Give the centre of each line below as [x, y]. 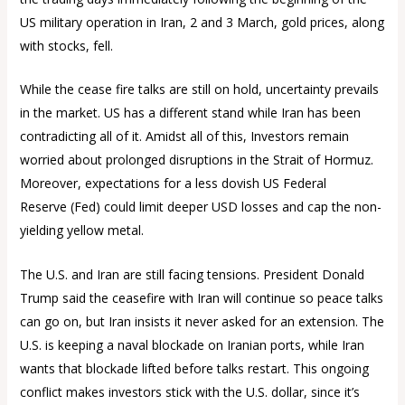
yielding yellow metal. [81, 231]
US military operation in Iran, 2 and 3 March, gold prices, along [202, 22]
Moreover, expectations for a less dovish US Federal [173, 184]
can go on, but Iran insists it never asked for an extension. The [202, 321]
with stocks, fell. [66, 45]
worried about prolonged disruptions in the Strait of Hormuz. [196, 160]
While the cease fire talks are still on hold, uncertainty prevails [199, 89]
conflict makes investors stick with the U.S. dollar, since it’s [189, 391]
